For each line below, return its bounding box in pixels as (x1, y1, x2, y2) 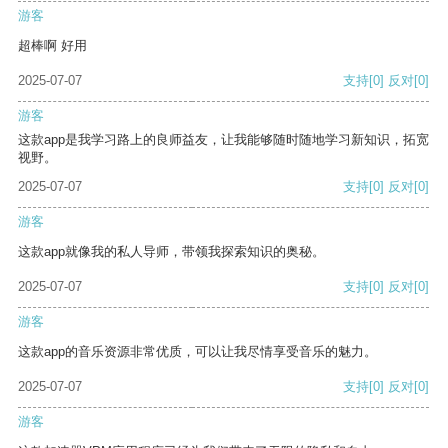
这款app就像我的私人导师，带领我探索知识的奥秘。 (18, 244, 325, 260)
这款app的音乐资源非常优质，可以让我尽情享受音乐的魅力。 (18, 344, 377, 360)
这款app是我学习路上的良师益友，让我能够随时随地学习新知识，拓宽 (18, 132, 429, 148)
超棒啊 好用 (18, 38, 87, 54)
